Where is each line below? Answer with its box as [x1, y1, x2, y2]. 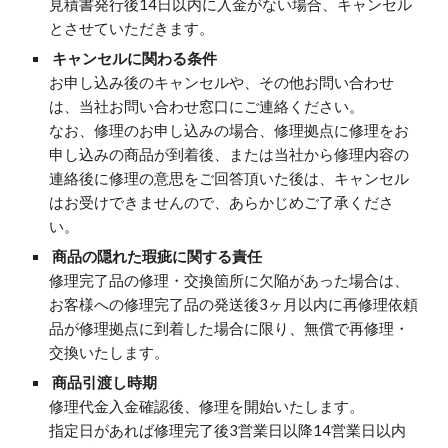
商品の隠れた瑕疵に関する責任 [52, 248, 263, 265]
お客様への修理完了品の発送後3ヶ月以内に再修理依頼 [49, 296, 419, 313]
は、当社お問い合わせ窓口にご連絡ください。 [49, 98, 365, 115]
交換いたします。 [49, 344, 170, 361]
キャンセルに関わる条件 [52, 50, 218, 67]
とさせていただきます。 [49, 20, 215, 37]
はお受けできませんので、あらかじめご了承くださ [49, 194, 395, 211]
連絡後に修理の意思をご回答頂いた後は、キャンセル [49, 170, 410, 187]
